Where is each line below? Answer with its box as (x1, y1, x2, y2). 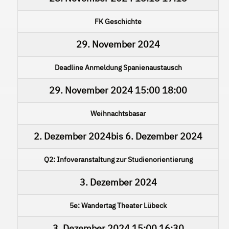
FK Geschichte (95, 16, 142, 26)
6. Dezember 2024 (125, 130, 202, 142)
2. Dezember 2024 (34, 130, 111, 142)
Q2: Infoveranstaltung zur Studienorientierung (43, 154, 193, 164)
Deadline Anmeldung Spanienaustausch (54, 62, 182, 72)
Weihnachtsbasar (90, 108, 146, 118)
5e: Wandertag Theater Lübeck (70, 200, 167, 210)
